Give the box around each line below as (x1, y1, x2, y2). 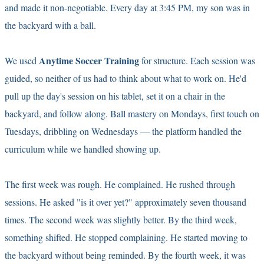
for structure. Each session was (139, 54, 255, 67)
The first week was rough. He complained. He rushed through (5, 177, 235, 190)
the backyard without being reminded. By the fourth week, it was (5, 248, 246, 261)
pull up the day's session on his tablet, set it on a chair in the (5, 89, 225, 102)
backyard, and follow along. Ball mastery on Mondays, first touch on (5, 107, 259, 120)
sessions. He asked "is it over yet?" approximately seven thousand (5, 195, 246, 208)
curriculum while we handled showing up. (5, 142, 161, 155)
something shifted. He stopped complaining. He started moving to (5, 230, 247, 243)
